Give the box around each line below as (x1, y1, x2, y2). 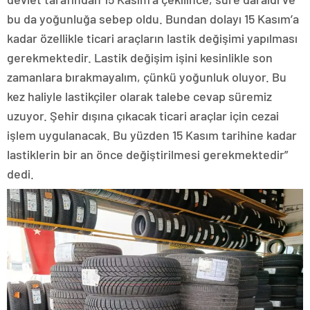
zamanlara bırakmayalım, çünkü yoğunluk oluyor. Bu (7, 69, 286, 85)
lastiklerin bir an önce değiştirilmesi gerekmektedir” (7, 147, 288, 163)
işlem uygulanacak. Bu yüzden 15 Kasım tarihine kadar (7, 127, 297, 143)
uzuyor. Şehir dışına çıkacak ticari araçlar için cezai (7, 108, 279, 124)
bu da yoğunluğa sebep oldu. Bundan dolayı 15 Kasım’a (7, 11, 299, 27)
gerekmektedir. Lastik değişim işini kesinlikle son (7, 50, 273, 66)
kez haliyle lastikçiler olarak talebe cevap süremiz (7, 89, 272, 104)
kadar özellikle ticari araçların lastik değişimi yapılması (7, 30, 298, 46)
